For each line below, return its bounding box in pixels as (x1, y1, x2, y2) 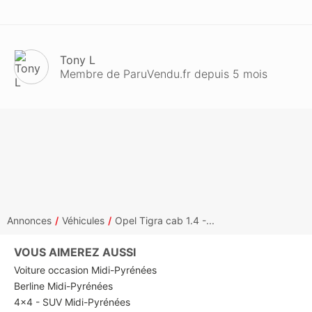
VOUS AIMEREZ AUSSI (14, 245, 136, 259)
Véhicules (62, 214, 104, 226)
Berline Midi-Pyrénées (14, 280, 113, 292)
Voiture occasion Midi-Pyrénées (14, 264, 157, 276)
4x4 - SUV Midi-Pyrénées (14, 296, 130, 308)
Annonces (7, 214, 52, 226)
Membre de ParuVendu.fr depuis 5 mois (60, 67, 267, 81)
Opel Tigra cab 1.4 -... (115, 214, 214, 226)
